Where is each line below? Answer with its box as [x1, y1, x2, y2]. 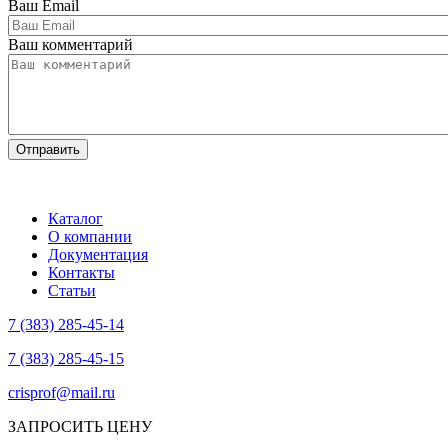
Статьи [48, 282, 96, 300]
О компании [48, 228, 132, 246]
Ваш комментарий [8, 36, 133, 54]
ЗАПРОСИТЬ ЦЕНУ [8, 418, 152, 436]
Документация [48, 246, 148, 264]
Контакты [48, 264, 115, 282]
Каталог [48, 210, 103, 228]
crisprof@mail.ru [8, 384, 115, 402]
